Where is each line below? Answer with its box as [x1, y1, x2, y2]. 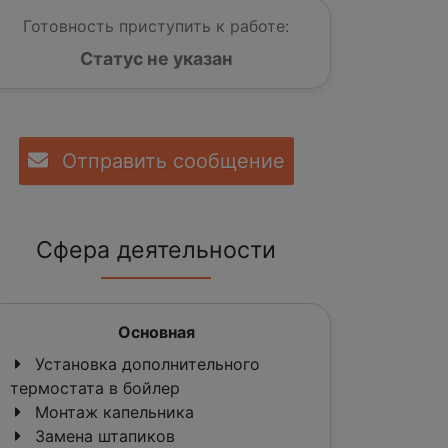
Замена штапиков [30, 425, 175, 446]
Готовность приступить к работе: [23, 15, 289, 36]
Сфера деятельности [36, 235, 276, 264]
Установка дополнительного [30, 353, 260, 374]
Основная [117, 321, 195, 342]
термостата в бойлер [10, 377, 180, 398]
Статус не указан [79, 47, 233, 69]
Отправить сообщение [55, 148, 285, 173]
